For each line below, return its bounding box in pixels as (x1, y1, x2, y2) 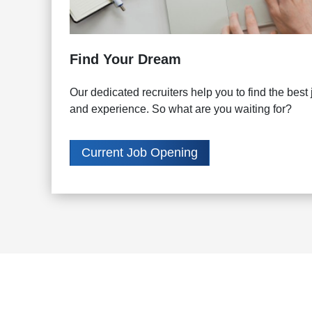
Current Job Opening (81, 146, 198, 160)
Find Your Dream (69, 52, 181, 68)
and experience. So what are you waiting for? (69, 103, 292, 116)
